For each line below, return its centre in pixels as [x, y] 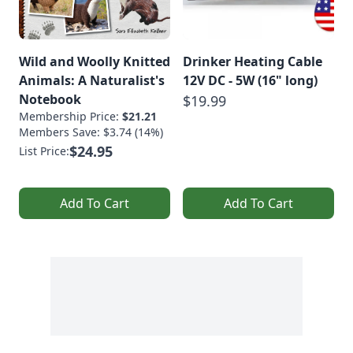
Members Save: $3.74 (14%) [91, 132]
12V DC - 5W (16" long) [250, 81]
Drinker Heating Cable [253, 62]
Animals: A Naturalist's [92, 81]
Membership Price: [71, 117]
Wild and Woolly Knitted [95, 62]
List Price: [44, 151]
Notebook [50, 100]
